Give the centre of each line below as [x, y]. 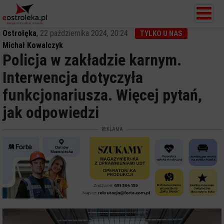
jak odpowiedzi [51, 112]
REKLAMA [112, 129]
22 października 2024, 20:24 [84, 33]
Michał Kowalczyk [33, 45]
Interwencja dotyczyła [73, 77]
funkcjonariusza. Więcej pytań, [102, 95]
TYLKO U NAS [161, 33]
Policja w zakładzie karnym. [92, 60]
